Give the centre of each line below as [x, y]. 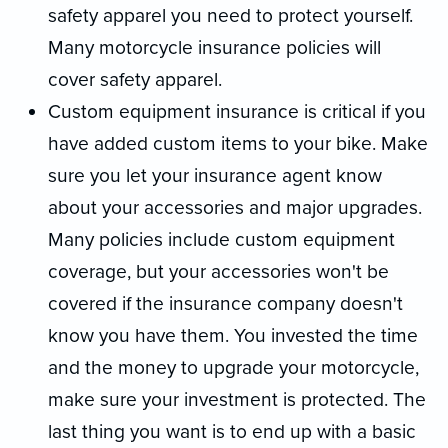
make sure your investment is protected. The [237, 399]
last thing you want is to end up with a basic [232, 431]
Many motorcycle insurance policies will [214, 47]
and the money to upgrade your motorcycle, [233, 367]
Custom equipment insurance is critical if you [237, 111]
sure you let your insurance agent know [215, 175]
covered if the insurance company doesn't [225, 303]
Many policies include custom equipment [221, 239]
